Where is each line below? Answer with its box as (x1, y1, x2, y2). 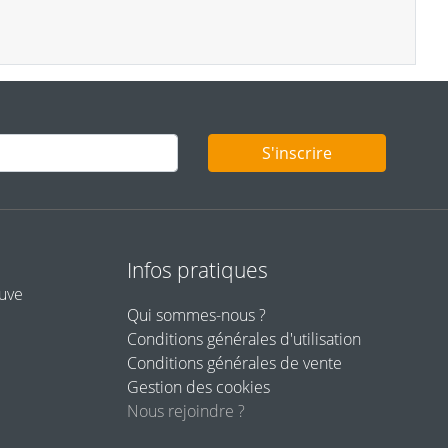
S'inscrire (261, 141, 332, 164)
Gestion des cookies (127, 375, 270, 398)
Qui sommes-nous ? (127, 303, 266, 326)
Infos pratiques (127, 255, 268, 284)
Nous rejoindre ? (127, 399, 245, 422)
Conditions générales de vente (127, 351, 342, 374)
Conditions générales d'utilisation (127, 327, 361, 350)
